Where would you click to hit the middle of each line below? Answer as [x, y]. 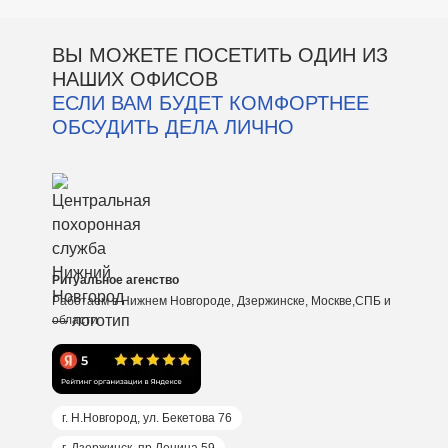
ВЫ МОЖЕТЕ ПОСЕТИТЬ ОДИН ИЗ [219, 55]
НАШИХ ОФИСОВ [134, 79]
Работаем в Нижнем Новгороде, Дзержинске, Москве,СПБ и [221, 301]
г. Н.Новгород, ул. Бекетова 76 [146, 418]
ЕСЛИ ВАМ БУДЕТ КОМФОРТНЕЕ [210, 103]
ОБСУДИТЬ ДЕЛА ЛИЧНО [172, 127]
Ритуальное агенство [115, 280]
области [74, 320]
